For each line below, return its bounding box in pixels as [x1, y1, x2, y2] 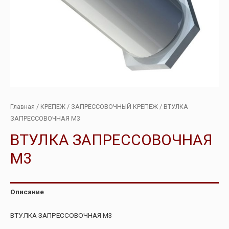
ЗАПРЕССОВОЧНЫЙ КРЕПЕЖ [71, 103, 158, 111]
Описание [10, 188, 44, 196]
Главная [10, 103, 35, 111]
